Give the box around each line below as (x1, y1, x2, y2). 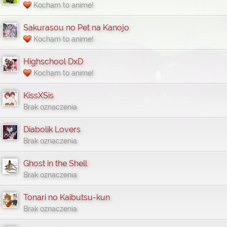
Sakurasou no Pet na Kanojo (23, 23, 129, 32)
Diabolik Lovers (23, 125, 81, 134)
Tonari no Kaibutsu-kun (23, 193, 110, 202)
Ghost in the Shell (23, 159, 87, 168)
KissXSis (23, 91, 54, 100)
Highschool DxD (23, 57, 83, 66)
